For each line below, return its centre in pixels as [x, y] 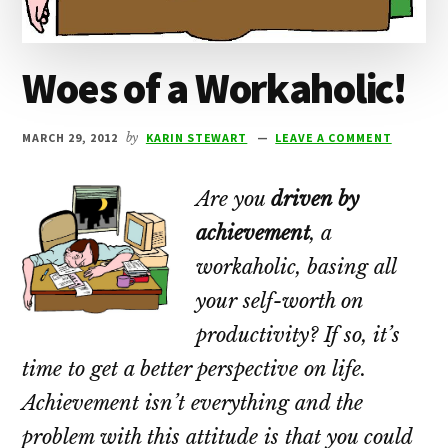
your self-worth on [280, 301]
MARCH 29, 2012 [70, 138]
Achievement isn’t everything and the [193, 403]
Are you [234, 199]
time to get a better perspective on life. [194, 369]
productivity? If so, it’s [298, 335]
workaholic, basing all [296, 267]
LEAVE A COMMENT [333, 138]
